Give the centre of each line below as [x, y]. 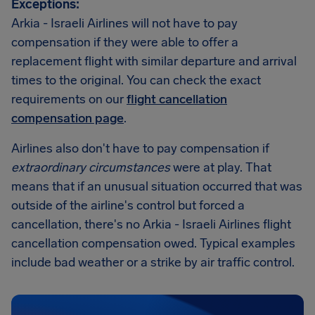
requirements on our [69, 99]
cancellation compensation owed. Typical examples [153, 243]
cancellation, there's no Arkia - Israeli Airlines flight [151, 224]
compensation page [67, 118]
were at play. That [221, 167]
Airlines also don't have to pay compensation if [140, 148]
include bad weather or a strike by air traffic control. [153, 262]
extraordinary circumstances [91, 167]
